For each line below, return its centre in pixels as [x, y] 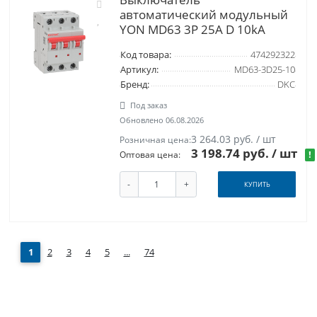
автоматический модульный [203, 15]
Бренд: [134, 85]
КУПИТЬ [257, 185]
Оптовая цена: [150, 155]
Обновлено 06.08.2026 [161, 120]
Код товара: [145, 55]
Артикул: [139, 70]
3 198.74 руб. [232, 154]
